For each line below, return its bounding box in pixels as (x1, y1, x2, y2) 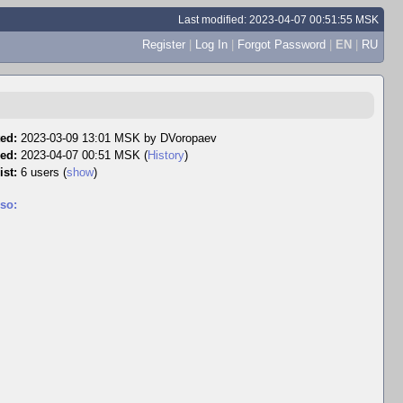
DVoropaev (160, 131, 217, 145)
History (148, 148, 184, 162)
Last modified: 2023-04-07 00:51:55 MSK (178, 13, 380, 25)
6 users (21, 166, 63, 179)
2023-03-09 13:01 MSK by (21, 131, 160, 145)
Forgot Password (237, 37, 326, 51)
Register (141, 37, 185, 51)
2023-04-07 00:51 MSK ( (21, 148, 148, 162)
